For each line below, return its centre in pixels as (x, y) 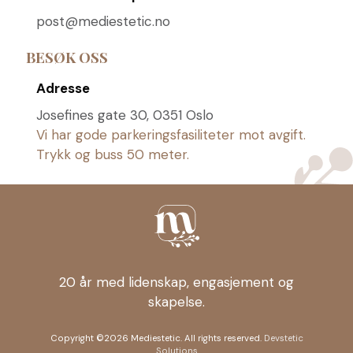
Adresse (63, 89)
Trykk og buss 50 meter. (112, 154)
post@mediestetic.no (103, 21)
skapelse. (176, 302)
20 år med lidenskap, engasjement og (176, 282)
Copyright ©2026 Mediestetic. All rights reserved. (157, 338)
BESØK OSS (67, 58)
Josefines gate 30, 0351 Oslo (124, 115)
